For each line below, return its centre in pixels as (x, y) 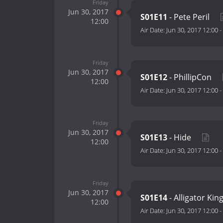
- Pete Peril (189, 17)
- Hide (180, 138)
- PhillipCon (190, 77)
